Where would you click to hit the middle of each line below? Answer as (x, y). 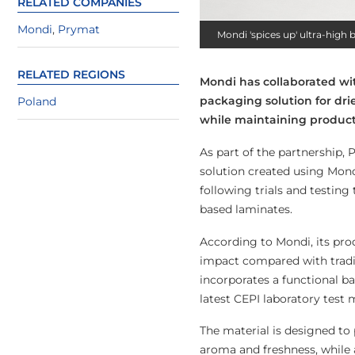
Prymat (79, 29)
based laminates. (246, 209)
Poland (37, 102)
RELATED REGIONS (71, 75)
